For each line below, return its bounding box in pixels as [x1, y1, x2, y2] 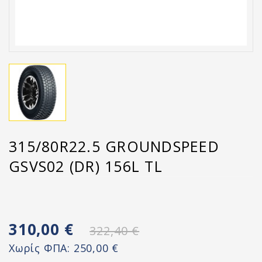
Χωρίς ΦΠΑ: [9, 241, 74, 255]
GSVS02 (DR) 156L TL [9, 156, 163, 176]
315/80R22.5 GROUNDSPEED [9, 136, 219, 156]
